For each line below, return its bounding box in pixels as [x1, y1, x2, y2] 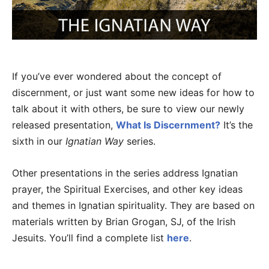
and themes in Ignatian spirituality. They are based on [12, 199, 255, 212]
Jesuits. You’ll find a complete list [12, 232, 167, 244]
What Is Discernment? [116, 119, 220, 131]
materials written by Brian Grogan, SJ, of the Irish [12, 216, 235, 228]
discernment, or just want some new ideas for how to [12, 86, 255, 99]
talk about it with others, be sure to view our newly [12, 103, 244, 115]
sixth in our [12, 135, 65, 148]
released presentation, [12, 119, 116, 131]
